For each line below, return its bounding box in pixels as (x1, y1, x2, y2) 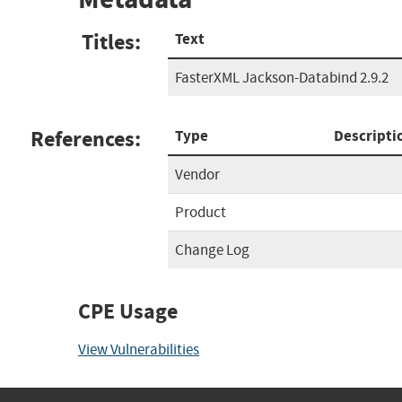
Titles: (82, 27, 141, 57)
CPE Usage (78, 296, 178, 326)
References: (31, 124, 141, 153)
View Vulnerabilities (78, 339, 199, 359)
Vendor (175, 164, 220, 184)
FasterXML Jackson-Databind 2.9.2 (175, 67, 389, 87)
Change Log (175, 240, 249, 259)
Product (175, 202, 226, 222)
